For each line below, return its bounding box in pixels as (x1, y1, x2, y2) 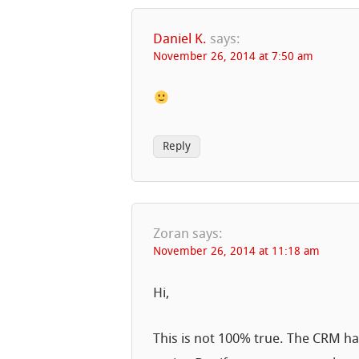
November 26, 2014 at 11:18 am (153, 245, 321, 258)
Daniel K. (153, 33, 208, 47)
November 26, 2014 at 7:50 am (153, 51, 314, 64)
